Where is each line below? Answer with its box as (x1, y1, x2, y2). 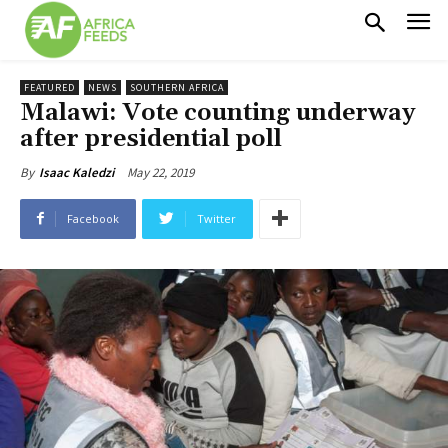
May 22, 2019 (127, 163, 194, 181)
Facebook (67, 210, 119, 226)
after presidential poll (20, 123, 282, 154)
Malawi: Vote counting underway (20, 97, 415, 128)
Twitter (197, 210, 236, 226)
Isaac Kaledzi (39, 163, 114, 181)
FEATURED (24, 80, 75, 94)
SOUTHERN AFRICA (130, 80, 224, 94)
